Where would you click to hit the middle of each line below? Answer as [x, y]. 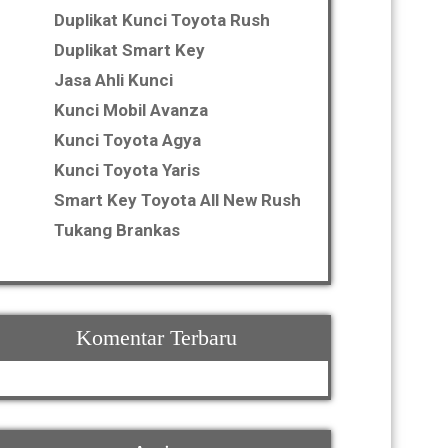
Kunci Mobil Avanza [131, 110]
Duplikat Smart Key [129, 50]
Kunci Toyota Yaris [127, 170]
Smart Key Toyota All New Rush [177, 200]
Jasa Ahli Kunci [113, 80]
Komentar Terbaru [156, 337]
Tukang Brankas [117, 230]
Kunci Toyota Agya [127, 140]
